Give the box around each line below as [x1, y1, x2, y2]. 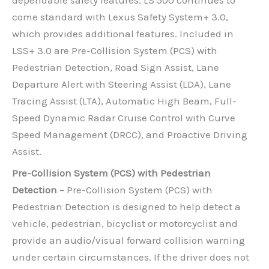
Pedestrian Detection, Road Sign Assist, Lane [12, 61, 219, 73]
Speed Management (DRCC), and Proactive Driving [12, 128, 247, 141]
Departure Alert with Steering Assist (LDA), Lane [12, 77, 231, 90]
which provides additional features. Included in [12, 27, 234, 40]
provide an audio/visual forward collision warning [12, 234, 245, 246]
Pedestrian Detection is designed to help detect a [12, 201, 241, 213]
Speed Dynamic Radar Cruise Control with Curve [12, 111, 235, 124]
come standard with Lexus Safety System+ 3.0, [12, 10, 228, 23]
